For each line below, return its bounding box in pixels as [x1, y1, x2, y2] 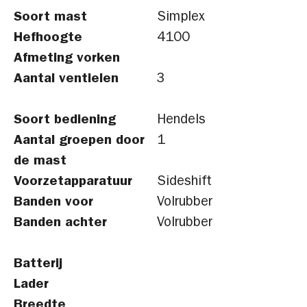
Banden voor [14, 196, 93, 210]
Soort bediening [14, 114, 116, 127]
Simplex [157, 11, 205, 25]
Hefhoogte [14, 32, 82, 45]
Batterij [14, 258, 62, 271]
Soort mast [14, 11, 87, 25]
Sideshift [157, 175, 212, 189]
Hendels [157, 114, 206, 127]
